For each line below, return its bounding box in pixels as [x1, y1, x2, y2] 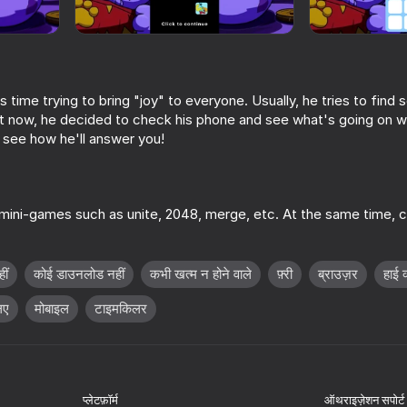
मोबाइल [35, 300, 69, 318]
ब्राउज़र [318, 265, 358, 283]
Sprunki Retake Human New [81, 257, 260, 273]
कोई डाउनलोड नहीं [34, 265, 124, 283]
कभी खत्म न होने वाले [150, 265, 252, 283]
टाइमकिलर [94, 300, 147, 318]
